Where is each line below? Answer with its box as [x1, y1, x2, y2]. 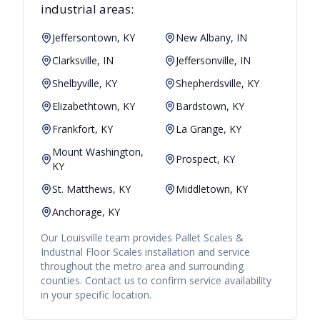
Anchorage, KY [52, 205, 120, 219]
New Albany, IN [176, 31, 247, 45]
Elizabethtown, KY [52, 99, 135, 114]
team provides [103, 231, 172, 245]
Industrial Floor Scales [41, 245, 142, 259]
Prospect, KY [176, 152, 235, 166]
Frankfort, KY [52, 122, 113, 136]
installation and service [142, 245, 250, 259]
